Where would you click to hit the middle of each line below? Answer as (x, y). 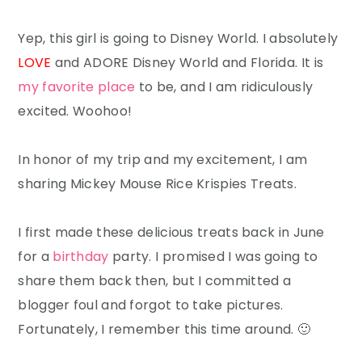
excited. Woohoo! (75, 111)
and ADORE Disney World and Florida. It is (187, 62)
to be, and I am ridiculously (224, 86)
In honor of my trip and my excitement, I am (163, 159)
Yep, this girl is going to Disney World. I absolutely (178, 38)
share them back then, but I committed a (155, 280)
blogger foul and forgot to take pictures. (151, 305)
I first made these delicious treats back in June (171, 232)
